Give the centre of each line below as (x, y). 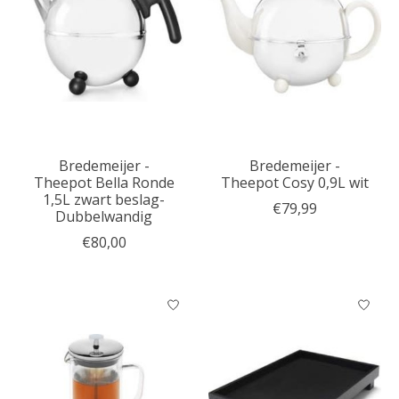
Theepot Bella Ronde (104, 183)
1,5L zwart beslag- (104, 200)
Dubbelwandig (104, 217)
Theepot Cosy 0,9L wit (294, 183)
